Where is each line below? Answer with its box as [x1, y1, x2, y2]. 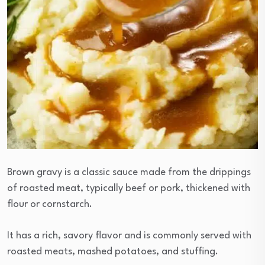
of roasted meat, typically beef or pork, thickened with [7, 183, 250, 194]
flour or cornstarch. [7, 199, 92, 210]
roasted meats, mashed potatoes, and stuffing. [7, 247, 218, 257]
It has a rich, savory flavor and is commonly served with [7, 231, 251, 241]
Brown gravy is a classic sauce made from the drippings [7, 167, 251, 178]
